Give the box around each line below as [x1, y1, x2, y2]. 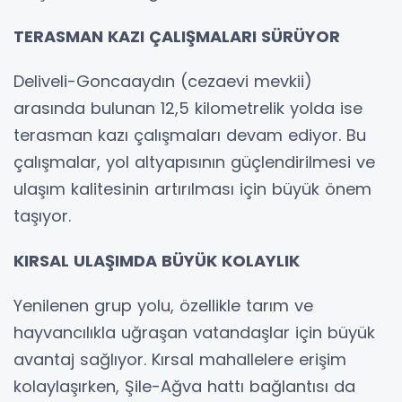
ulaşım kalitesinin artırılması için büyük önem [13, 177, 371, 200]
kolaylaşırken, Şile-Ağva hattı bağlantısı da [13, 374, 355, 398]
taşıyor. [13, 204, 71, 227]
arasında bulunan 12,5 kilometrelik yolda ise [13, 96, 363, 119]
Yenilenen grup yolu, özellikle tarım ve [13, 293, 313, 317]
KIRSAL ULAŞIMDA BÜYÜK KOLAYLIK [13, 249, 300, 272]
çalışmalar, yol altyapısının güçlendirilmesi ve [13, 150, 375, 173]
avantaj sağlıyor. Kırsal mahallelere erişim [13, 347, 346, 371]
